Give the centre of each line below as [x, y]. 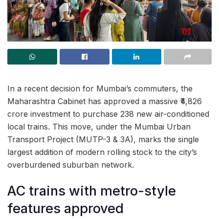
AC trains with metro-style [92, 191]
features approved [66, 208]
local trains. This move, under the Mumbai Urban [99, 127]
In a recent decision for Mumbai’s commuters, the [100, 88]
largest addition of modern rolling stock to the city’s [102, 152]
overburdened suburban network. [71, 165]
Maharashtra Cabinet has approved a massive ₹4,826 [105, 101]
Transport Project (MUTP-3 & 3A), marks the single [103, 139]
